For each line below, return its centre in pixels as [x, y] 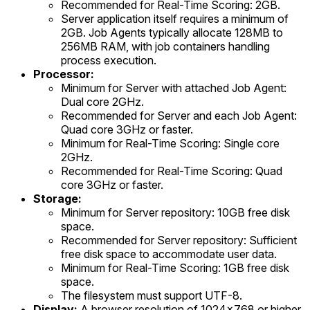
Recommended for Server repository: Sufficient [179, 240]
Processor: [64, 74]
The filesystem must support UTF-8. [152, 295]
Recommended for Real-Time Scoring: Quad [172, 171]
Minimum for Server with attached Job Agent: [174, 88]
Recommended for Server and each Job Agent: [179, 115]
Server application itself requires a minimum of [175, 18]
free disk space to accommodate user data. [169, 254]
